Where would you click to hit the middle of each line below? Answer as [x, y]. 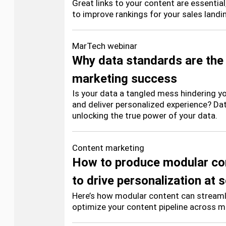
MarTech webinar [105, 46]
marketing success [125, 79]
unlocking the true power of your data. [145, 116]
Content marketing [108, 148]
